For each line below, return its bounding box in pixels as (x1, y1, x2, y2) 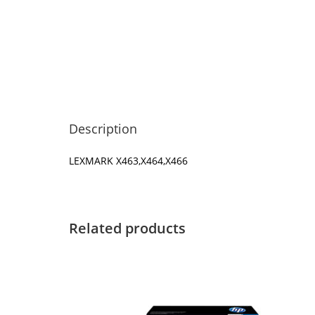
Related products (69, 219, 186, 238)
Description (69, 120, 138, 137)
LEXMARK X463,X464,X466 (69, 154, 188, 167)
